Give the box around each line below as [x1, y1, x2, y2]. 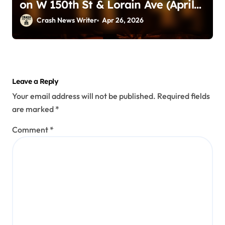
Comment [12, 124, 50, 135]
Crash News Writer [37, 16, 97, 25]
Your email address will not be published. [12, 90, 156, 101]
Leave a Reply [12, 77, 59, 86]
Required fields [157, 90, 210, 101]
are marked [12, 103, 55, 114]
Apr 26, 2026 [102, 16, 144, 25]
